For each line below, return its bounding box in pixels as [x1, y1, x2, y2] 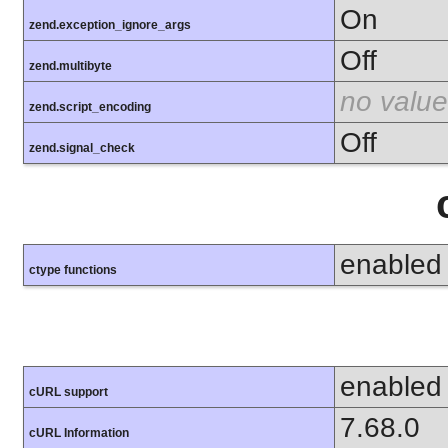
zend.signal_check [29, 141, 135, 156]
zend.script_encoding [29, 100, 151, 115]
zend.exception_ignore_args [29, 18, 191, 33]
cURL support [29, 385, 108, 400]
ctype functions [29, 263, 117, 278]
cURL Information [29, 426, 129, 441]
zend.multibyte [29, 59, 112, 74]
